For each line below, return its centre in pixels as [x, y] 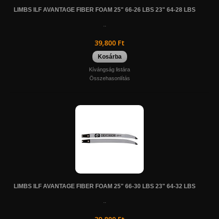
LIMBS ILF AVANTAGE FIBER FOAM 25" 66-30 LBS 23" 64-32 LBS [105, 186]
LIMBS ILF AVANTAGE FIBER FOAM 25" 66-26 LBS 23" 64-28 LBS [105, 10]
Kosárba [109, 56]
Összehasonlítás [109, 78]
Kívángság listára [109, 69]
